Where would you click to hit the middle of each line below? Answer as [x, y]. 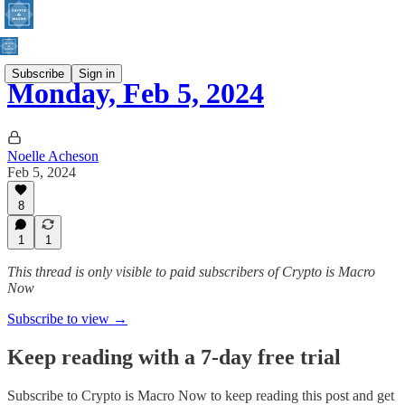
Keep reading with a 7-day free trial [174, 357]
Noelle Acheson [53, 155]
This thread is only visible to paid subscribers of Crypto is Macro [191, 272]
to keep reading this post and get [301, 395]
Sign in [97, 73]
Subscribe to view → [67, 319]
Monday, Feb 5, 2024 [136, 94]
